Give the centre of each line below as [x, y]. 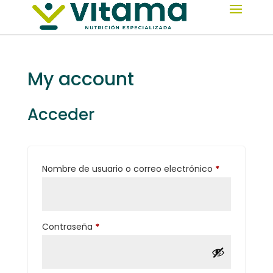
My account [80, 79]
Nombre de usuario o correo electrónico [128, 169]
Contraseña [68, 227]
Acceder [61, 115]
